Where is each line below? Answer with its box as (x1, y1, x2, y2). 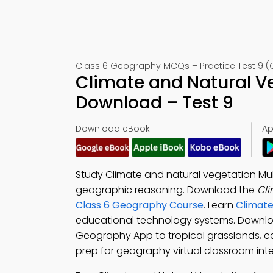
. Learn (204, 198, 236, 212)
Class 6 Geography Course (76, 198, 204, 212)
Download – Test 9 (76, 91, 233, 115)
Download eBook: (76, 122, 152, 135)
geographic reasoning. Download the (76, 183, 257, 197)
